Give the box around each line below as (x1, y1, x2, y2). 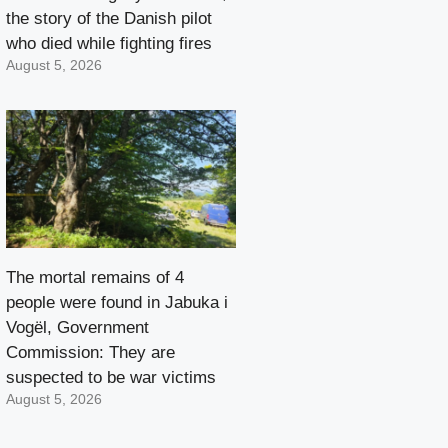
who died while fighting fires (6, 34, 212, 54)
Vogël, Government (6, 318, 149, 338)
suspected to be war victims (6, 368, 216, 388)
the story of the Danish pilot (6, 9, 212, 29)
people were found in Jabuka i (6, 293, 228, 313)
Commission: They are (6, 343, 175, 363)
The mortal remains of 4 (6, 268, 184, 288)
